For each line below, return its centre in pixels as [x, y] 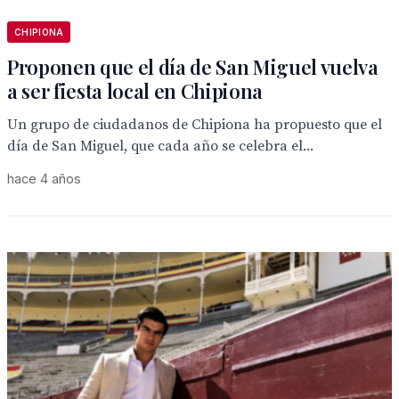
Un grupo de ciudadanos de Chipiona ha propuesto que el [195, 125]
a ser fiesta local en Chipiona [135, 91]
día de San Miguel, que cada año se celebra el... [160, 146]
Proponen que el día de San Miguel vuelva [193, 67]
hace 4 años [44, 179]
